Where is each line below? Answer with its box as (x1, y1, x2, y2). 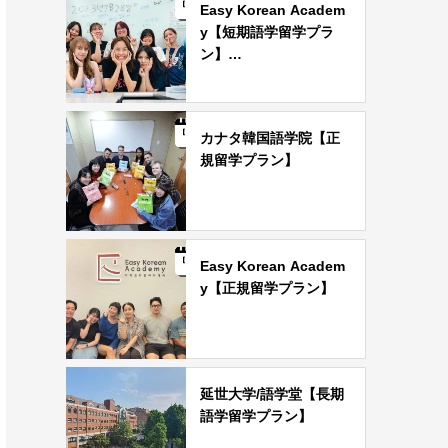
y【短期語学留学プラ (200, 24, 334, 40)
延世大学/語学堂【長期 (200, 386, 344, 402)
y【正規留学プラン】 (200, 280, 334, 296)
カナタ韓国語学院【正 (200, 130, 340, 146)
